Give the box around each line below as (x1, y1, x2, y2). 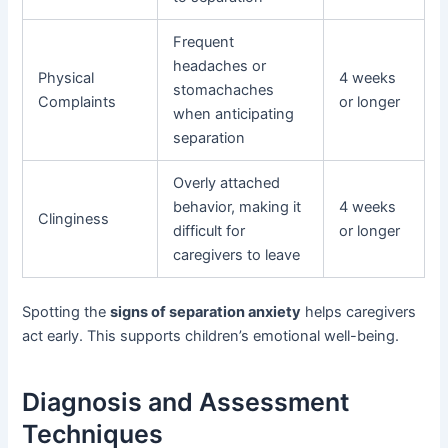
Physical (38, 69, 95, 88)
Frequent (173, 33, 235, 52)
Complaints (38, 93, 117, 112)
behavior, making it (173, 198, 302, 217)
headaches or (173, 57, 267, 76)
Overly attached (173, 174, 281, 193)
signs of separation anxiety (110, 303, 302, 322)
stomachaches (173, 81, 275, 100)
